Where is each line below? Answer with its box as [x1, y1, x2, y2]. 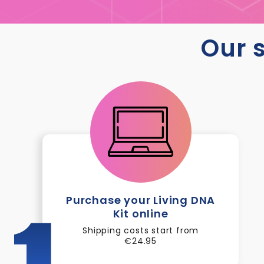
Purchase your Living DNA [66, 193, 216, 207]
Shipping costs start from [82, 225, 199, 236]
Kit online [113, 206, 169, 221]
